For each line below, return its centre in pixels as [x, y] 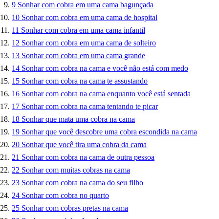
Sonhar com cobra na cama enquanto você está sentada [106, 94]
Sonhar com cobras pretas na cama [75, 208]
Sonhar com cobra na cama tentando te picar [90, 107]
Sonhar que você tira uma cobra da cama [84, 145]
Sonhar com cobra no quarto [65, 196]
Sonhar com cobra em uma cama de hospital [89, 18]
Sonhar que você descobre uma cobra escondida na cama [109, 132]
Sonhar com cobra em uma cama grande [83, 56]
